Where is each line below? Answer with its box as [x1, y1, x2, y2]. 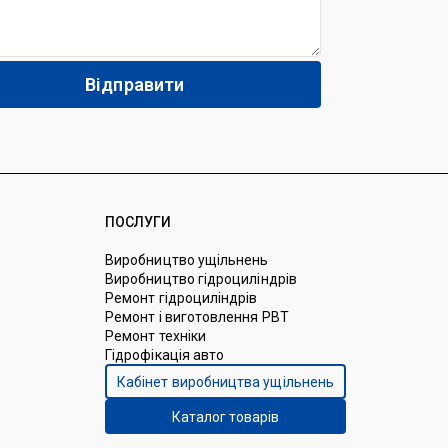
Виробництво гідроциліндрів [105, 271, 297, 288]
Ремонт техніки [105, 328, 207, 345]
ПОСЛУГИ [105, 214, 172, 231]
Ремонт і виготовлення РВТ [105, 309, 289, 326]
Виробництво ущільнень [105, 252, 269, 269]
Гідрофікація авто [105, 347, 225, 364]
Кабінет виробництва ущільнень [117, 373, 335, 390]
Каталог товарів [171, 408, 280, 425]
